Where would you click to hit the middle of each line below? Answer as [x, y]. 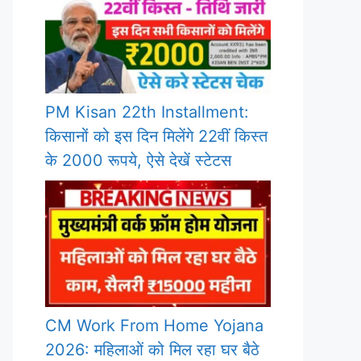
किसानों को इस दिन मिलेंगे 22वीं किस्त [156, 136]
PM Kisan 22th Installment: [147, 112]
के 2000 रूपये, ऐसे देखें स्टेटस [138, 160]
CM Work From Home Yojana [154, 326]
